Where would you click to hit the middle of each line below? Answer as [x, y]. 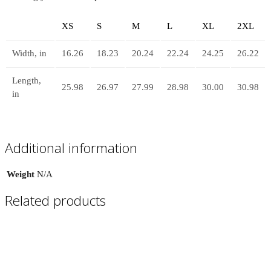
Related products [55, 201]
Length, [27, 81]
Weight [21, 175]
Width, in [29, 54]
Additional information [71, 148]
